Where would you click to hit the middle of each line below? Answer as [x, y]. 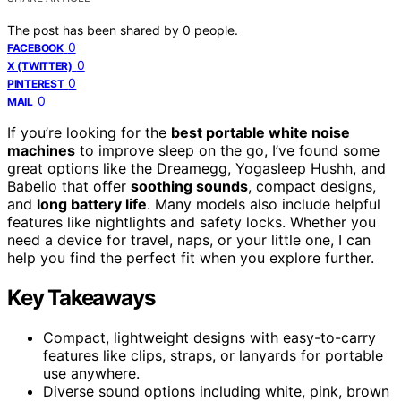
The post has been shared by [95, 30]
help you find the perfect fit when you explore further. [191, 257]
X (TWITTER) [40, 65]
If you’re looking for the [89, 132]
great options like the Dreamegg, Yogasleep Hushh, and [196, 168]
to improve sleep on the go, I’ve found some [227, 150]
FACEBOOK [35, 47]
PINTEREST [36, 83]
